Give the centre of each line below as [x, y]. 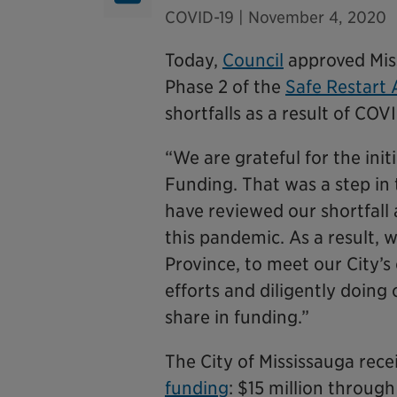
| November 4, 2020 [310, 17]
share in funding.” [237, 317]
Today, [194, 60]
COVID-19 [199, 17]
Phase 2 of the [225, 87]
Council [253, 60]
